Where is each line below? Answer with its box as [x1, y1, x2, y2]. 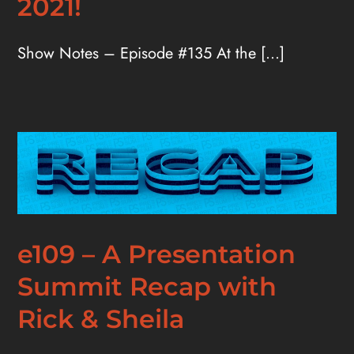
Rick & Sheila [17, 303, 185, 335]
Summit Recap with [17, 271, 277, 303]
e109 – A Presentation [17, 239, 296, 270]
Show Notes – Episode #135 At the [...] [17, 41, 285, 65]
